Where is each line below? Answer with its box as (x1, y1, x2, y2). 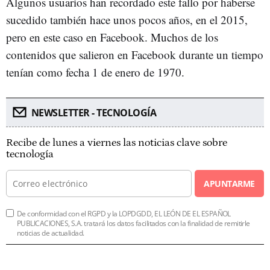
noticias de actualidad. (17, 228, 84, 239)
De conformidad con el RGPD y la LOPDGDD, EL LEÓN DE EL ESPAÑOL (17, 209, 231, 219)
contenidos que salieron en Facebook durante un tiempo (6, 47, 263, 63)
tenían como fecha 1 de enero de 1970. (6, 64, 184, 80)
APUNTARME (204, 178, 255, 190)
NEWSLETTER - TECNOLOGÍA (31, 106, 156, 120)
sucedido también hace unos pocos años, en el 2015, (6, 12, 248, 28)
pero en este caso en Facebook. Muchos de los (6, 30, 218, 45)
